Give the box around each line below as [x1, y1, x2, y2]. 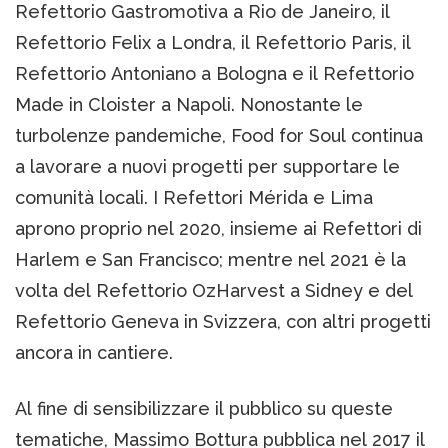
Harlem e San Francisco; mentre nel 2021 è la [15, 248, 406, 270]
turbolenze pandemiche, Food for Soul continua [15, 124, 423, 146]
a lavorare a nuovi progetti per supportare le [15, 155, 400, 177]
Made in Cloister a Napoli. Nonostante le [15, 93, 363, 115]
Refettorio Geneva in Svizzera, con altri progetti [15, 310, 431, 332]
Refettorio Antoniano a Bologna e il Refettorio [15, 62, 414, 84]
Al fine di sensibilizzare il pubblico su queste [15, 397, 393, 419]
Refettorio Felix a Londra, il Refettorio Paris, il [15, 31, 411, 53]
